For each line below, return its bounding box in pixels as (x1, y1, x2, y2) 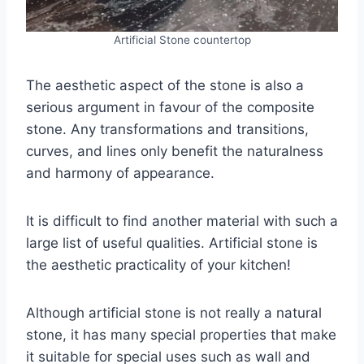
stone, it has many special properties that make (26, 326, 336, 343)
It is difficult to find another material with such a (26, 212, 338, 229)
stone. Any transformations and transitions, (26, 120, 309, 137)
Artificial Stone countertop (113, 32, 251, 46)
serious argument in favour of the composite (26, 98, 314, 115)
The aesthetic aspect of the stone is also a (26, 76, 304, 93)
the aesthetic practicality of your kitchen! (26, 256, 291, 273)
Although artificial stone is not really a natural (26, 304, 322, 321)
